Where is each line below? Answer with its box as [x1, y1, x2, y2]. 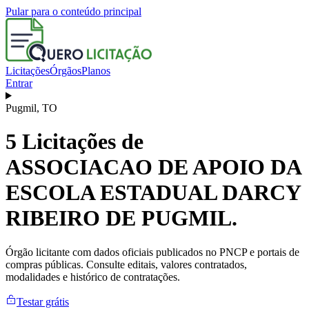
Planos [81, 65, 110, 77]
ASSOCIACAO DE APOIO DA [6, 154, 301, 180]
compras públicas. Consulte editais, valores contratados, [6, 258, 247, 270]
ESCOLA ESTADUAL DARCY [6, 180, 301, 206]
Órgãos [50, 65, 81, 77]
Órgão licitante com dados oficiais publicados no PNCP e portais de [6, 246, 299, 258]
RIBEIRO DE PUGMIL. [6, 206, 237, 231]
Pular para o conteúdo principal [6, 6, 141, 17]
